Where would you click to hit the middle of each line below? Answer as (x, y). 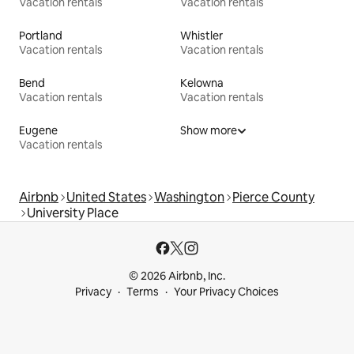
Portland (41, 36)
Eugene (38, 131)
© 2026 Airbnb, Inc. (177, 276)
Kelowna (202, 83)
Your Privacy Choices (226, 292)
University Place (73, 213)
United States (106, 198)
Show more (209, 131)
